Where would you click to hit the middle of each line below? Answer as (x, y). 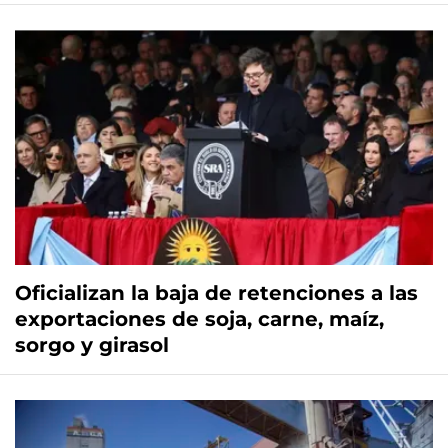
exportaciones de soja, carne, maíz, (199, 318)
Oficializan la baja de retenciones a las (216, 292)
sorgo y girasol (92, 344)
